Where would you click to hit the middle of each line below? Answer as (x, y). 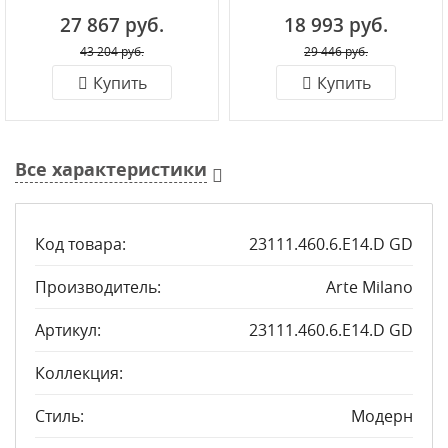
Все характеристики (111, 169)
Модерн (382, 416)
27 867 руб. (112, 25)
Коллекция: (79, 373)
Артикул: (68, 330)
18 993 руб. (336, 25)
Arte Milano (369, 287)
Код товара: (80, 244)
